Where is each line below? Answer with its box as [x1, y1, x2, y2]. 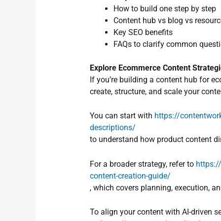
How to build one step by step [113, 3, 217, 13]
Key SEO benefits [113, 27, 173, 37]
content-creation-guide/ [90, 171, 171, 181]
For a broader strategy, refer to [90, 159, 196, 169]
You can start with [90, 111, 155, 121]
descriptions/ [90, 123, 136, 133]
